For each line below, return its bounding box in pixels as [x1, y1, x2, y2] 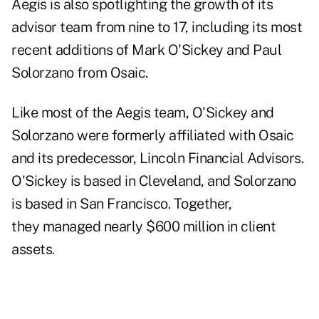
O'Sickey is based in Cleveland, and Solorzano [11, 172, 296, 190]
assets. [11, 241, 55, 258]
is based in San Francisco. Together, [11, 195, 231, 213]
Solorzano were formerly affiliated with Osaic [11, 127, 294, 145]
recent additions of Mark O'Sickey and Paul [11, 41, 281, 59]
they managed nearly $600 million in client [11, 218, 276, 236]
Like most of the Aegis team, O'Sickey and [11, 104, 274, 122]
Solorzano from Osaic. [11, 64, 148, 82]
